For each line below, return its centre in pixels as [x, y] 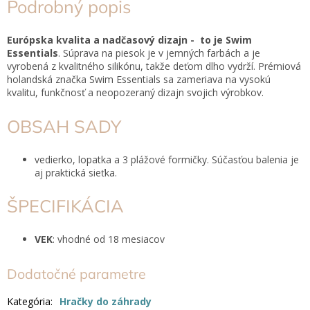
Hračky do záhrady [106, 301]
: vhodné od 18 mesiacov [109, 239]
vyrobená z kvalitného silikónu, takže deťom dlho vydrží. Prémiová [154, 66]
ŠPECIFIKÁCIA [65, 206]
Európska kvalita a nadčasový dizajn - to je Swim [129, 40]
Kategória [29, 301]
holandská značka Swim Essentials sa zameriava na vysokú [139, 80]
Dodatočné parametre [76, 274]
